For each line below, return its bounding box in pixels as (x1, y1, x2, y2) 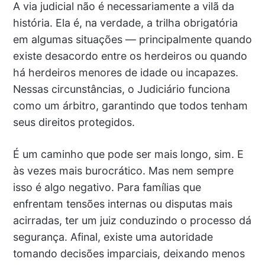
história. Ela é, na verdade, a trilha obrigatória (12, 16, 238, 29)
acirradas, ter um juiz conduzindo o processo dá (12, 214, 251, 227)
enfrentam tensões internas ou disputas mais (12, 197, 232, 210)
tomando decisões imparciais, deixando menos (12, 247, 245, 260)
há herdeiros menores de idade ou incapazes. (12, 66, 238, 79)
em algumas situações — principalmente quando (12, 33, 252, 46)
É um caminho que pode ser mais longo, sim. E (12, 147, 244, 160)
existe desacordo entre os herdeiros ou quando (12, 49, 247, 62)
